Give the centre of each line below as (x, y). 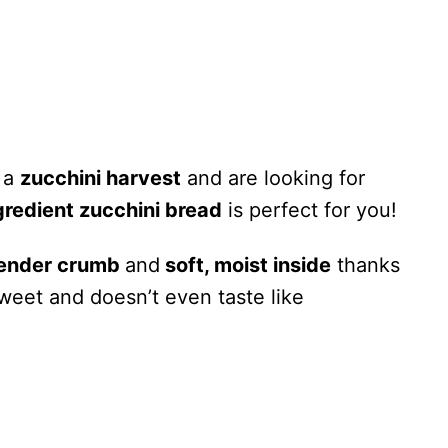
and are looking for (273, 178)
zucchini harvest (100, 178)
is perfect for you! (309, 210)
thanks (365, 265)
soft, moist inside (245, 265)
